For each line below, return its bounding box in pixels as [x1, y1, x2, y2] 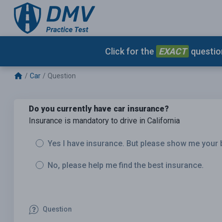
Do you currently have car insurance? [29, 104, 169, 114]
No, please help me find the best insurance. [48, 161, 204, 170]
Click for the [105, 46, 156, 56]
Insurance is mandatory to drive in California [29, 116, 180, 126]
